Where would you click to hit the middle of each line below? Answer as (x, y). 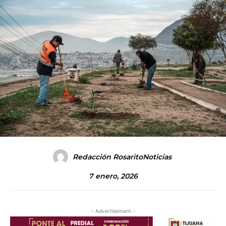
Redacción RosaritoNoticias (122, 157)
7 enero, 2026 (113, 176)
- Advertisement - (113, 211)
